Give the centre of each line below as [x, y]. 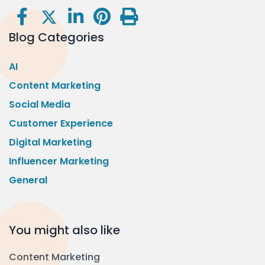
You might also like [64, 230]
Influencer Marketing [59, 161]
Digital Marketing [50, 143]
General [28, 180]
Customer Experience [61, 124]
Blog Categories [56, 38]
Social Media [40, 105]
